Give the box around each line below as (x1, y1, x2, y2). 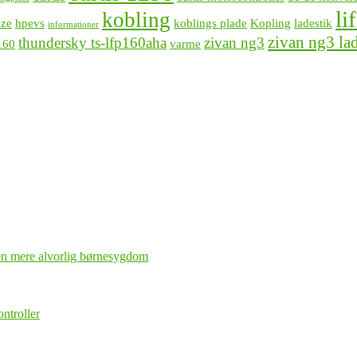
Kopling (250, 16, 291, 30)
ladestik (294, 16, 332, 30)
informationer (48, 20, 99, 29)
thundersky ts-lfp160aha (18, 34, 167, 52)
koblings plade (174, 16, 247, 30)
